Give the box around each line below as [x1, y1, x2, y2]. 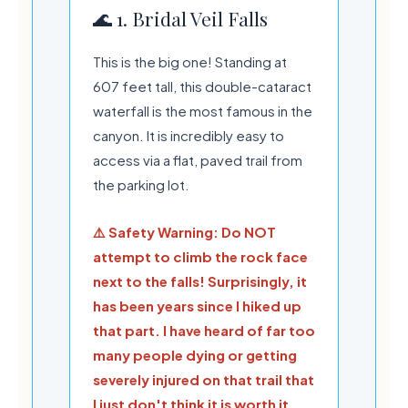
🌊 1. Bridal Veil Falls [93, 5, 268, 31]
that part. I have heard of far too [93, 321, 315, 339]
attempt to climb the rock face [93, 247, 308, 265]
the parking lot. [93, 175, 189, 193]
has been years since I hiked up [93, 296, 301, 314]
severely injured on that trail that [93, 370, 314, 388]
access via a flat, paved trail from [93, 150, 302, 168]
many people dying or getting [93, 345, 297, 363]
